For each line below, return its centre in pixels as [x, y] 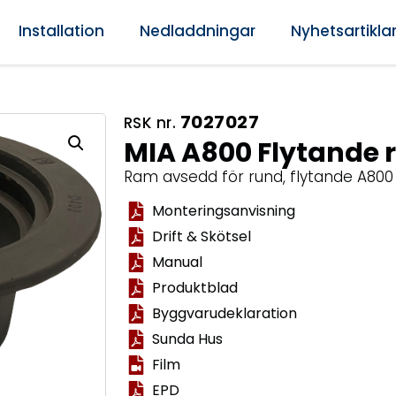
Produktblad [195, 288]
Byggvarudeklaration [225, 314]
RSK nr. [152, 123]
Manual [178, 263]
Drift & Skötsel [202, 237]
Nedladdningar [197, 31]
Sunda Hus [188, 339]
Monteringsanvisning [224, 211]
